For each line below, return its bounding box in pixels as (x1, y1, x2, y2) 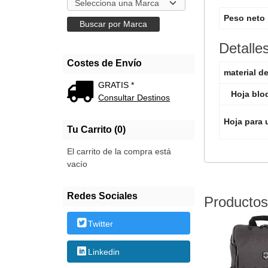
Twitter (88, 219, 114, 229)
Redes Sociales (66, 191, 138, 202)
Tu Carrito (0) (66, 124, 126, 135)
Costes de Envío (66, 58, 142, 69)
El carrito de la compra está (66, 147, 171, 157)
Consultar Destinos (98, 93, 170, 103)
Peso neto (223, 13, 265, 23)
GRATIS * (98, 80, 135, 90)
